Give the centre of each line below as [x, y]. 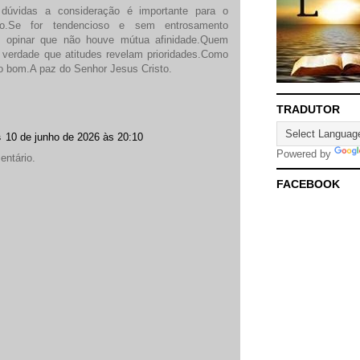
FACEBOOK [308, 184]
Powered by [305, 154]
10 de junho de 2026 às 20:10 [74, 137]
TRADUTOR [308, 110]
